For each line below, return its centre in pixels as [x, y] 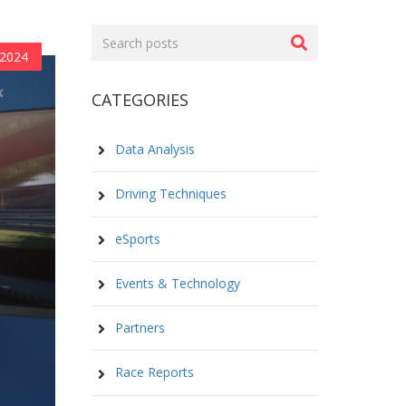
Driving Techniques [169, 194]
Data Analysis [153, 149]
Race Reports [153, 372]
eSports [136, 238]
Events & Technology [176, 283]
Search [114, 34]
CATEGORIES [140, 100]
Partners [138, 328]
